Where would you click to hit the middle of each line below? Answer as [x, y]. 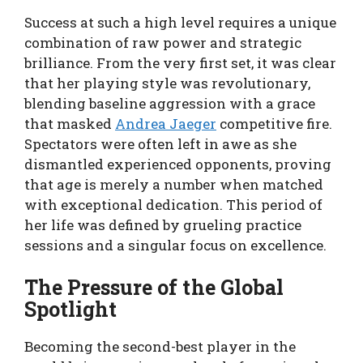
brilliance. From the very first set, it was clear [180, 63]
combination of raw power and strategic [163, 43]
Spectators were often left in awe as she [160, 144]
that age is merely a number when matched [174, 184]
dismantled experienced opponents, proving [178, 164]
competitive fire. [274, 124]
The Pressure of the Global [154, 287]
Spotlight [71, 309]
